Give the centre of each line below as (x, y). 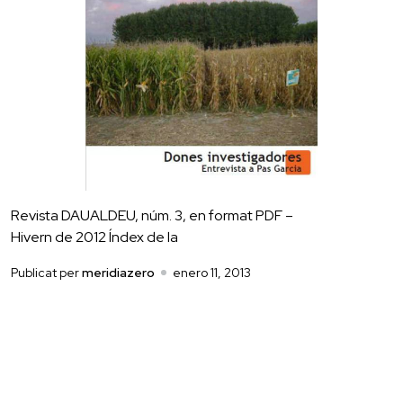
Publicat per (46, 272)
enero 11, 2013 (212, 272)
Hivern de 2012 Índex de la (94, 237)
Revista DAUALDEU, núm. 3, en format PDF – (152, 215)
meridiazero (118, 272)
